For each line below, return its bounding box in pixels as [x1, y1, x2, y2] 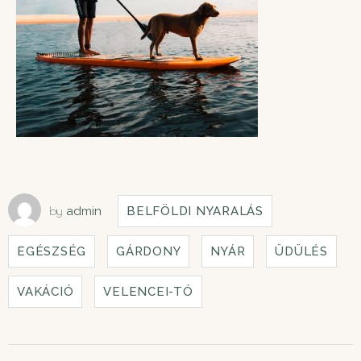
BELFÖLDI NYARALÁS [127, 203, 263, 218]
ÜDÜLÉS [275, 243, 328, 259]
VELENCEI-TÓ [103, 284, 193, 299]
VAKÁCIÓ [17, 284, 74, 299]
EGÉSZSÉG [17, 243, 86, 259]
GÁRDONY [116, 243, 181, 259]
